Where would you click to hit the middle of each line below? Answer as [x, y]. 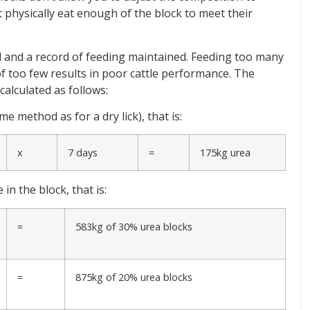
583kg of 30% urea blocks [134, 226]
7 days [83, 153]
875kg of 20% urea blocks [134, 277]
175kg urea [225, 153]
